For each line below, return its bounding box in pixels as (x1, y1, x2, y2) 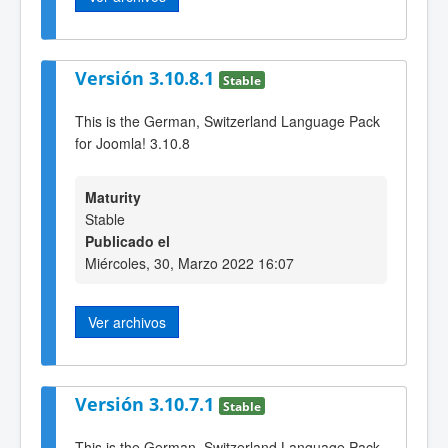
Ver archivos (88, 312, 166, 333)
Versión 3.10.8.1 (75, 66, 219, 91)
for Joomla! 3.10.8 (75, 132, 190, 153)
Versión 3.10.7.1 (75, 392, 219, 417)
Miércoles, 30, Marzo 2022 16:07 (85, 253, 294, 274)
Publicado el (85, 231, 170, 252)
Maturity (85, 187, 141, 208)
